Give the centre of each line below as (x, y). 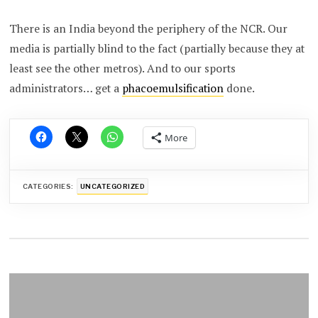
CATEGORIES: (48, 186)
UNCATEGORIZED (113, 186)
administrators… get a (66, 89)
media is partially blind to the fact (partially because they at (157, 49)
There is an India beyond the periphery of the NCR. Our (149, 29)
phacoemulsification (173, 89)
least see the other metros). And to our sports (123, 69)
